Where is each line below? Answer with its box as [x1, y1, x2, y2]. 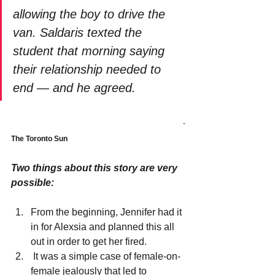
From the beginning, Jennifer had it [31, 206, 184, 217]
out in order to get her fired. [31, 236, 147, 247]
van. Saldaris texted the [13, 25, 145, 39]
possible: [11, 177, 54, 188]
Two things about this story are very [11, 162, 180, 173]
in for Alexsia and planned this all [31, 221, 177, 232]
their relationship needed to [13, 62, 165, 76]
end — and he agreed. [13, 80, 136, 95]
